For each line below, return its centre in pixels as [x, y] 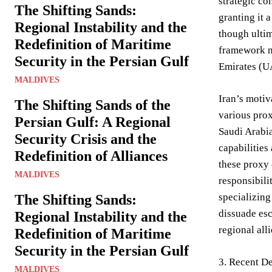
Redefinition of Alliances [91, 156]
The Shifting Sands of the [93, 105]
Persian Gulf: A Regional [93, 122]
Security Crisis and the [86, 139]
